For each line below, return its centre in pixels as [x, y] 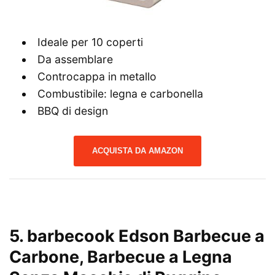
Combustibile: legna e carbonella [120, 94]
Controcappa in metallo [97, 77]
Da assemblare [75, 60]
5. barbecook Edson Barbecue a [137, 236]
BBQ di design [72, 111]
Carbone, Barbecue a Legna [121, 257]
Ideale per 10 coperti [90, 42]
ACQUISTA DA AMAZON [137, 151]
